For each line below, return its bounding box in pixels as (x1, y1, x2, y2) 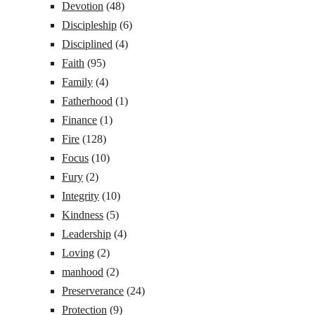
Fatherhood (62, 94, 112, 107)
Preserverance (62, 284, 124, 297)
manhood (62, 265, 103, 278)
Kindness (62, 208, 103, 221)
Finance (62, 113, 97, 126)
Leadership (62, 227, 111, 240)
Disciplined (62, 37, 112, 50)
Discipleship (62, 18, 117, 31)
